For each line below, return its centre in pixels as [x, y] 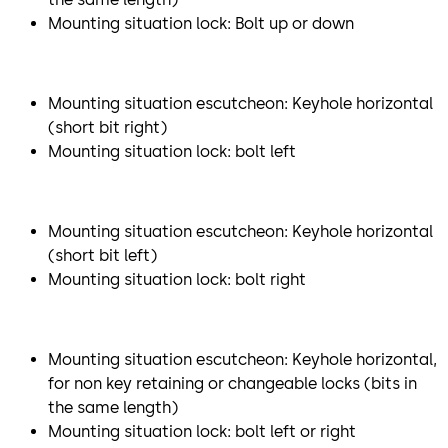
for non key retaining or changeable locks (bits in [232, 383]
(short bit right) [107, 127]
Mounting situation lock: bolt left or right [202, 431]
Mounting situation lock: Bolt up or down [201, 23]
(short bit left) [102, 255]
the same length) [113, 407]
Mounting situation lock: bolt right [177, 279]
